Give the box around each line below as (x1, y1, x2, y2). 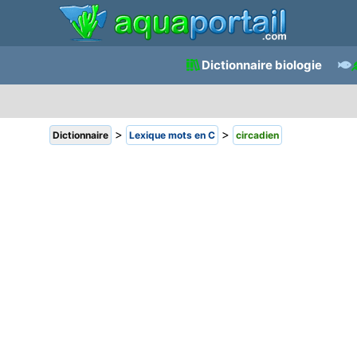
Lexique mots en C (129, 129, 215, 141)
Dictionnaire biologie (201, 57, 322, 73)
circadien (236, 129, 279, 141)
